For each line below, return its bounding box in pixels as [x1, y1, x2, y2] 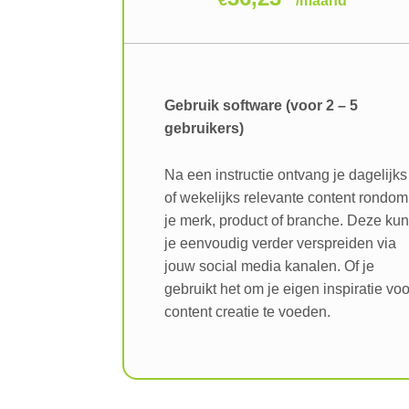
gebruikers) [164, 121, 245, 137]
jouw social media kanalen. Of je [164, 257, 375, 274]
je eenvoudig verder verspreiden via [164, 235, 397, 251]
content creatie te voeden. [164, 303, 331, 320]
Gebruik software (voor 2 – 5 [164, 98, 359, 114]
